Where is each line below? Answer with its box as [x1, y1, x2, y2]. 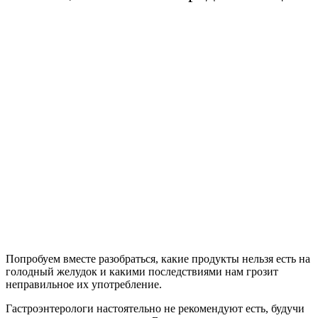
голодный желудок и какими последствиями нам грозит [6, 265, 278, 278]
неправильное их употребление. [6, 278, 162, 291]
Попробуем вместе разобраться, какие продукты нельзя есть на [6, 253, 310, 265]
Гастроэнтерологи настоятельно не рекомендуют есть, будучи [6, 302, 305, 315]
